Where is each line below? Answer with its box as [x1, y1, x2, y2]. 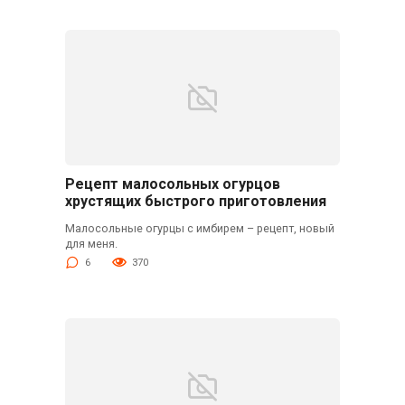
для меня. [64, 236, 118, 250]
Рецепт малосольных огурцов [64, 175, 280, 193]
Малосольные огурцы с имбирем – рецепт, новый [64, 221, 334, 235]
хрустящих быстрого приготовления [64, 193, 326, 211]
